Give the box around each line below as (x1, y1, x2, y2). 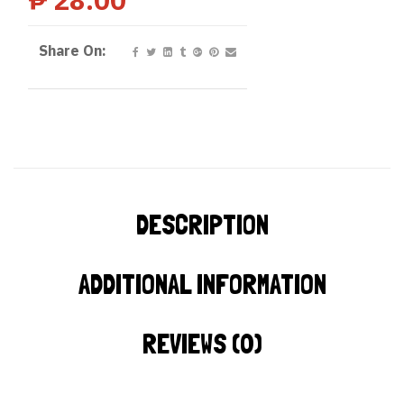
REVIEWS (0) (142, 328, 262, 361)
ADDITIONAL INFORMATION (78, 269, 326, 301)
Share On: (39, 41, 106, 60)
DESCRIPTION (135, 209, 269, 242)
